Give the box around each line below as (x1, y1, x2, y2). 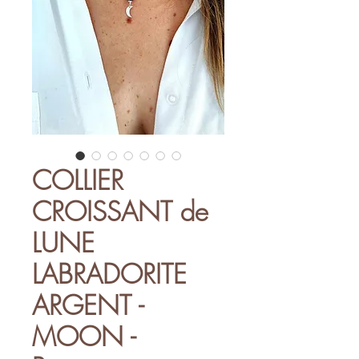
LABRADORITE (32, 256, 187, 292)
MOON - (32, 318, 135, 354)
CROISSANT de (32, 193, 208, 229)
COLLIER (32, 162, 123, 198)
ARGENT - (32, 287, 143, 323)
